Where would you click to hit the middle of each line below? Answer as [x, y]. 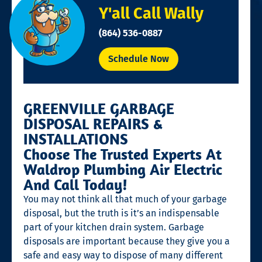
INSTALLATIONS [76, 139]
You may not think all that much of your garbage [125, 199]
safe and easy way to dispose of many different [123, 255]
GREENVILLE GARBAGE [99, 108]
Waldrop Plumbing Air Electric [123, 169]
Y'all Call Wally [151, 13]
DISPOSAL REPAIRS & [93, 123]
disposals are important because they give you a [127, 241]
